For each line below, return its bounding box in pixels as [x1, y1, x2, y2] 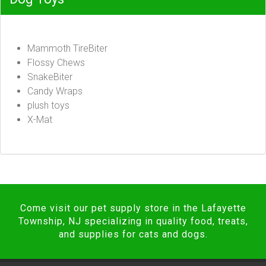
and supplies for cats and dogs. [58, 229, 208, 240]
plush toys [27, 100, 69, 111]
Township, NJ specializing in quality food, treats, [18, 216, 248, 227]
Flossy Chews [27, 57, 85, 68]
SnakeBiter [27, 71, 72, 83]
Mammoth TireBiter [27, 43, 107, 54]
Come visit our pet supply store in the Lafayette [20, 202, 246, 214]
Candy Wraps [27, 85, 83, 97]
